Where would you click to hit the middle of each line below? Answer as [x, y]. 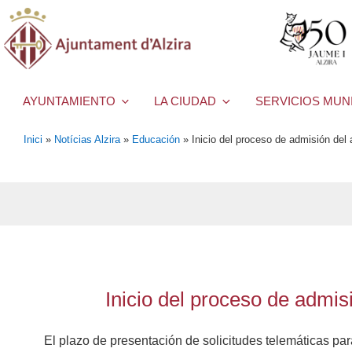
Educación [156, 139]
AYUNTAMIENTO [69, 101]
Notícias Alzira [87, 139]
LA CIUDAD [185, 101]
